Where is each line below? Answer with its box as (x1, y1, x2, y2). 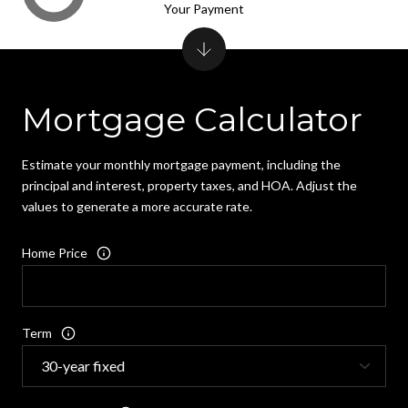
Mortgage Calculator (22, 99, 362, 140)
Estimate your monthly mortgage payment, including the (22, 157, 341, 173)
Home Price (22, 245, 87, 261)
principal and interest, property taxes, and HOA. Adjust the (22, 178, 357, 194)
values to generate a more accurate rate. (22, 199, 252, 215)
